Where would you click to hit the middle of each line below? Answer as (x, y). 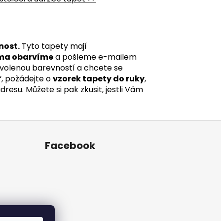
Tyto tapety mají (53, 46)
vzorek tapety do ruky (99, 78)
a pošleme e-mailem (95, 57)
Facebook (70, 145)
